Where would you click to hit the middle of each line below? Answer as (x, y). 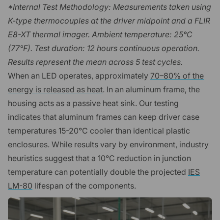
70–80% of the (177, 75)
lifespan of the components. (84, 185)
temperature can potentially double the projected (98, 172)
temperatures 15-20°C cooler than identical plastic (99, 130)
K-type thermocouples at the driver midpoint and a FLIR (109, 20)
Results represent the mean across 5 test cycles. (95, 62)
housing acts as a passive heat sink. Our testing (93, 103)
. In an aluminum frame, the (151, 89)
